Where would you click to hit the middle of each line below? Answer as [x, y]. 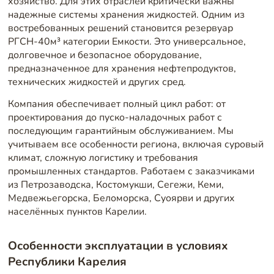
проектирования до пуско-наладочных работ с [115, 117]
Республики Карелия [67, 261]
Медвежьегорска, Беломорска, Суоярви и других [121, 198]
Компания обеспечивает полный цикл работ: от [117, 104]
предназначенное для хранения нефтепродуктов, [122, 69]
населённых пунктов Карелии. [77, 211]
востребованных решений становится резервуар [120, 28]
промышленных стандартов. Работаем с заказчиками [131, 171]
